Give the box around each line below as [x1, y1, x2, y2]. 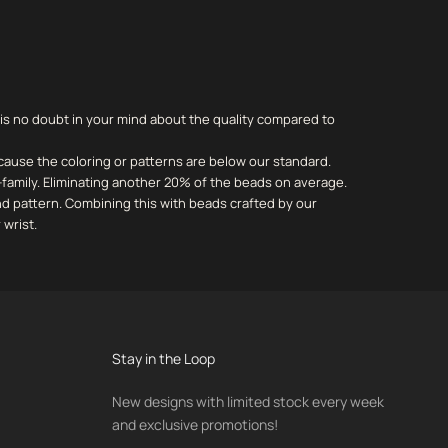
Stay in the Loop [111, 349, 215, 369]
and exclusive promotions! [111, 415, 278, 435]
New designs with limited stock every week [111, 392, 384, 412]
